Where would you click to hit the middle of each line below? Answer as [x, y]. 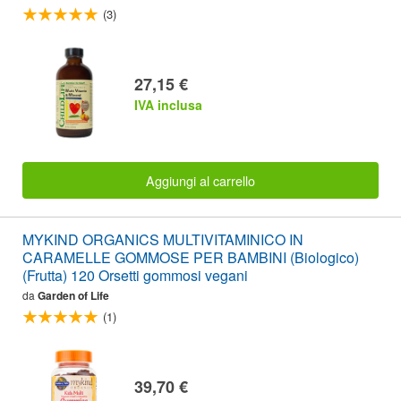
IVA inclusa [168, 105]
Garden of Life [73, 295]
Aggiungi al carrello [200, 180]
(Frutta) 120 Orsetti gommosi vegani [135, 275]
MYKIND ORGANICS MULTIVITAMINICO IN [163, 239]
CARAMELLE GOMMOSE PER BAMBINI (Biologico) [191, 257]
